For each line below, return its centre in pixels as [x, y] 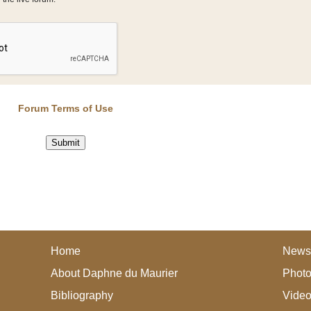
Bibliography [82, 295]
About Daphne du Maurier [115, 273]
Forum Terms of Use [66, 108]
